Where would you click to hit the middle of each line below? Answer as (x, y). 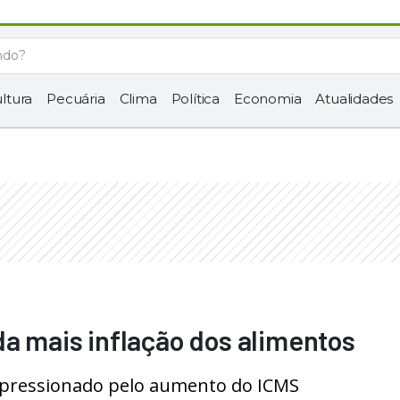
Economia (268, 99)
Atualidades (354, 99)
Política (196, 99)
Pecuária (76, 99)
